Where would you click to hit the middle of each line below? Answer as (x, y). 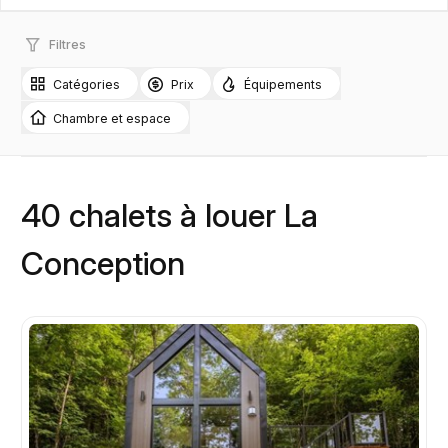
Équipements (283, 85)
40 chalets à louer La (169, 216)
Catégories (86, 85)
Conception (103, 264)
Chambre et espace (112, 118)
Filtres (67, 45)
